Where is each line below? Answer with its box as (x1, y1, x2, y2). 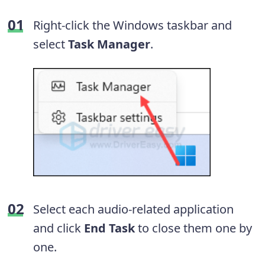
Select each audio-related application (33, 201, 234, 217)
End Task (84, 219, 135, 236)
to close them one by (135, 219, 252, 236)
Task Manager (68, 36, 150, 53)
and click (33, 219, 84, 236)
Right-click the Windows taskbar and (33, 17, 232, 34)
